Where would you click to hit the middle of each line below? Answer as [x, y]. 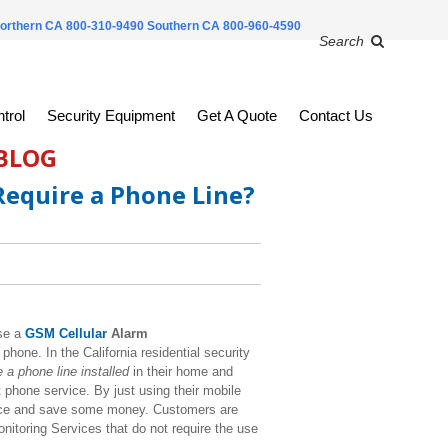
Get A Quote [236, 115]
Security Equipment [110, 115]
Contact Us [335, 115]
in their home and [180, 371]
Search [341, 41]
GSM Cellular [65, 333]
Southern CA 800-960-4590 [223, 26]
